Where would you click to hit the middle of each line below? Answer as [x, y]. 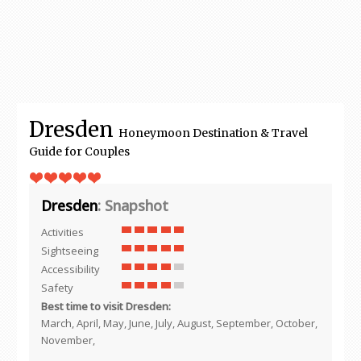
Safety [57, 288]
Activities [62, 232]
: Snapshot [133, 205]
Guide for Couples [79, 151]
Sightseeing [70, 251]
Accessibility [71, 269]
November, [68, 340]
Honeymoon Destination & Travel [213, 133]
